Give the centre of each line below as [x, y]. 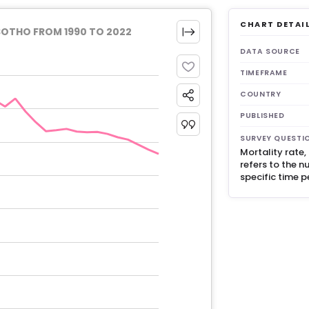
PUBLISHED [262, 116]
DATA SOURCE [270, 51]
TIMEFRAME [264, 73]
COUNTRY [261, 94]
